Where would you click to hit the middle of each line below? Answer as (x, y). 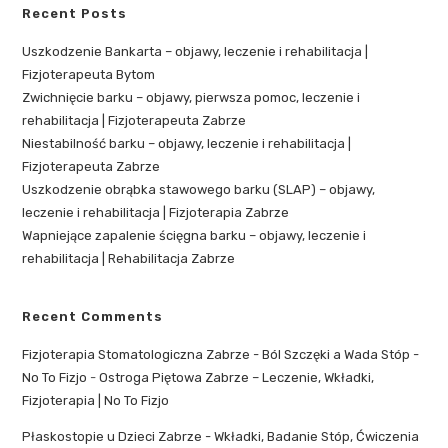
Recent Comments (93, 316)
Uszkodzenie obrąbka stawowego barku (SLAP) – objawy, (199, 189)
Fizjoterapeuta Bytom (89, 74)
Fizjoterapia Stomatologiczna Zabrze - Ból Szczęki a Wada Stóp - (221, 354)
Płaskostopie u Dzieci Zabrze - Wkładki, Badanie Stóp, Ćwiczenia (221, 436)
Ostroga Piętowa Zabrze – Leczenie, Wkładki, (237, 377)
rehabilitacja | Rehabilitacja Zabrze (129, 258)
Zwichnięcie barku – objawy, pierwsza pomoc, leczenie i (191, 97)
